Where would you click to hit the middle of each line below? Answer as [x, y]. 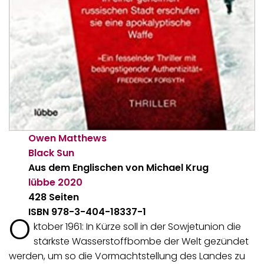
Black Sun [52, 153]
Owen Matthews [68, 138]
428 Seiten [54, 197]
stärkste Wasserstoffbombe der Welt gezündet [141, 241]
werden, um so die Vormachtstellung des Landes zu [127, 256]
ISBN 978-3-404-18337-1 [88, 212]
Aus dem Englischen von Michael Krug [119, 167]
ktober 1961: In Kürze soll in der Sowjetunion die [137, 226]
